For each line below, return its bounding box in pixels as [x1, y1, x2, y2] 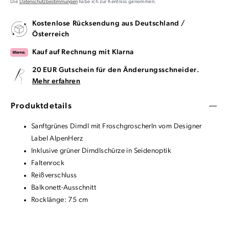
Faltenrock [31, 159, 64, 168]
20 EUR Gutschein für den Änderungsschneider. [32, 66, 199, 75]
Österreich [32, 31, 70, 39]
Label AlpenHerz [31, 135, 83, 143]
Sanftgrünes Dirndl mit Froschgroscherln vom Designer [31, 123, 202, 131]
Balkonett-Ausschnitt [31, 184, 96, 192]
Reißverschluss [31, 172, 77, 180]
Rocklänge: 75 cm [31, 196, 88, 204]
